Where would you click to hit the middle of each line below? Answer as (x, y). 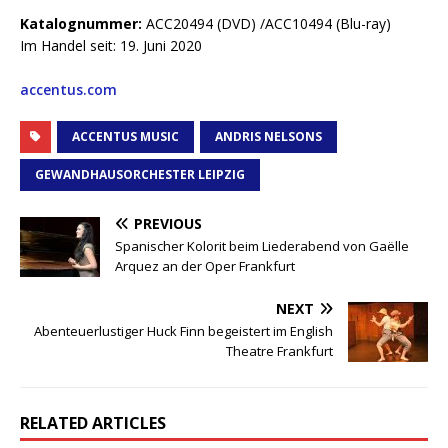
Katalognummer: (83, 24)
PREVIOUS (168, 224)
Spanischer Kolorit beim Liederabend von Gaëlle (262, 246)
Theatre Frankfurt (279, 351)
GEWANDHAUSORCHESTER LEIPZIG (140, 175)
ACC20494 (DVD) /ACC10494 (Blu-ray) (268, 24)
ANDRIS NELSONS (268, 137)
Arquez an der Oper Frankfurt (205, 266)
